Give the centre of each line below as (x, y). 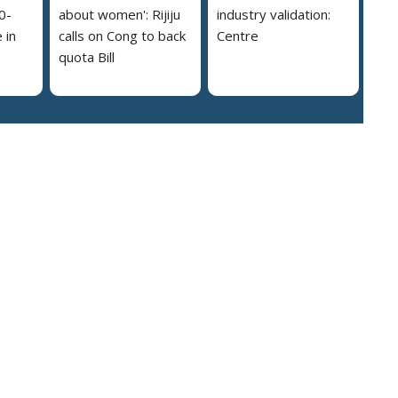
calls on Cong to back (122, 36)
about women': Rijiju (119, 15)
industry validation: (274, 15)
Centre (238, 36)
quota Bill (87, 57)
